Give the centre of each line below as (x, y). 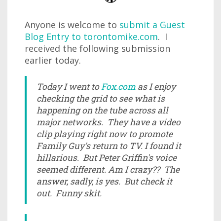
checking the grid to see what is (101, 98)
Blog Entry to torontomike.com (91, 37)
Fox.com (118, 87)
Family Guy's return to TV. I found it (109, 146)
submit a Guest (152, 25)
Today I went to (69, 87)
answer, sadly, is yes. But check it (104, 181)
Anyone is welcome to (72, 25)
